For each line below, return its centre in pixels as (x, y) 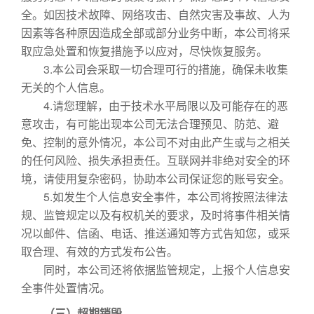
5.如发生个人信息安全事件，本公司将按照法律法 (155, 197)
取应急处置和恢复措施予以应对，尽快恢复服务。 (144, 51)
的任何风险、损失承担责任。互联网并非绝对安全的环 (156, 160)
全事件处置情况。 (66, 288)
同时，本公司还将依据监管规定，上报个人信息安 (156, 269)
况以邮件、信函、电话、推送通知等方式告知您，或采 (156, 233)
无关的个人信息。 (66, 87)
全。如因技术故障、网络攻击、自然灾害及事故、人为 (156, 14)
